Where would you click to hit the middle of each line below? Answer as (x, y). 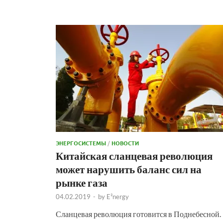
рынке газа (82, 182)
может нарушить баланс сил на (129, 169)
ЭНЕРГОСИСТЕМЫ (81, 143)
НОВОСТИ (125, 143)
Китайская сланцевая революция (134, 155)
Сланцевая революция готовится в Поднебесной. (138, 214)
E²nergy (118, 196)
